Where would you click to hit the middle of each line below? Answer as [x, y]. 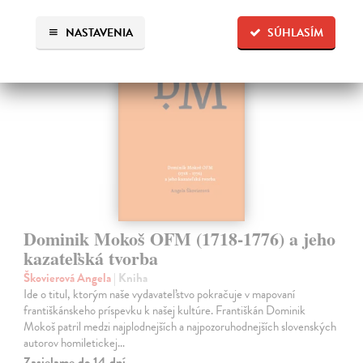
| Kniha [131, 278]
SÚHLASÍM [296, 32]
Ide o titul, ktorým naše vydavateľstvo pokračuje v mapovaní [160, 294]
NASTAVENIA [98, 32]
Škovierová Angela [69, 278]
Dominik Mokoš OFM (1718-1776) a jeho [180, 238]
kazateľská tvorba [91, 258]
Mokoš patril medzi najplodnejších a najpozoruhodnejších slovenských [180, 326]
